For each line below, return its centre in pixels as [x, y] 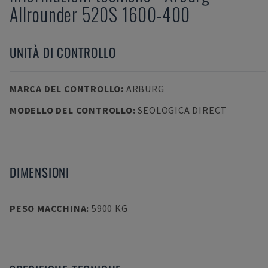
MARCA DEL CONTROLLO [66, 89]
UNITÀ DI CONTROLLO [63, 52]
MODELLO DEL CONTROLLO [71, 110]
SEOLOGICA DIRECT [182, 110]
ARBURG [145, 89]
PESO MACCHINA [48, 208]
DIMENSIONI [39, 172]
